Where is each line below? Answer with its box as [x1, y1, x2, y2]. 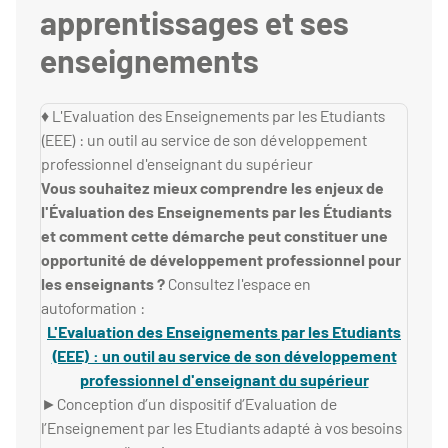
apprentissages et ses [40, 3, 349, 42]
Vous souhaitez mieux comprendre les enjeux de [41, 178, 384, 198]
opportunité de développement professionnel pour [41, 250, 401, 270]
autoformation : [41, 298, 145, 318]
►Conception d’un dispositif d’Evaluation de [41, 394, 337, 414]
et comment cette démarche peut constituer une [41, 226, 388, 246]
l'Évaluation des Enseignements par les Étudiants [41, 202, 392, 222]
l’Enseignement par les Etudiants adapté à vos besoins [41, 418, 402, 438]
